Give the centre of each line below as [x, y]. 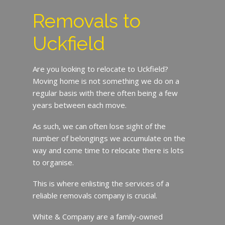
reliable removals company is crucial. [95, 195]
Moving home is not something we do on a [106, 81]
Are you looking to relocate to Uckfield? [100, 69]
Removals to [86, 21]
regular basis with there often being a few [105, 93]
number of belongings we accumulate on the [109, 138]
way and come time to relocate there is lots [108, 150]
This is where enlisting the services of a [101, 183]
